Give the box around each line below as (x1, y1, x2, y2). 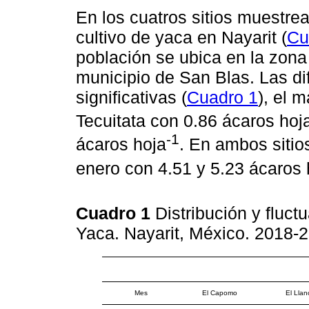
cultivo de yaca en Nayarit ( (76, 28, 287, 48)
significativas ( (76, 88, 187, 108)
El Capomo (202, 288, 237, 297)
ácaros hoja (76, 134, 166, 154)
